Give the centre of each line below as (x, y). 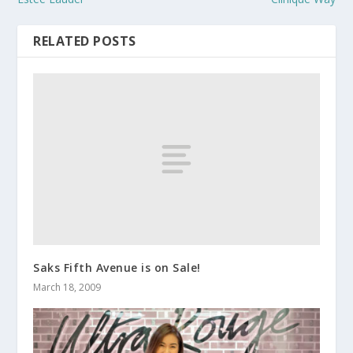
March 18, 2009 (67, 287)
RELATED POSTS (85, 41)
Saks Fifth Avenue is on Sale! (117, 267)
